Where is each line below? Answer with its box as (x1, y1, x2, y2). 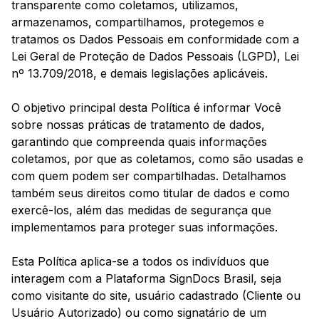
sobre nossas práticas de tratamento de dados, (11, 117, 265, 132)
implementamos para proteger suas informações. (11, 220, 278, 235)
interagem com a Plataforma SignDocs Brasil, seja (11, 271, 281, 286)
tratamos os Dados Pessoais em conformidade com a (11, 32, 299, 47)
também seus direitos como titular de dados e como (11, 186, 290, 201)
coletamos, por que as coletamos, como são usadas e (11, 152, 303, 167)
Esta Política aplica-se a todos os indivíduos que (11, 254, 269, 269)
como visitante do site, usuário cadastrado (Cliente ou (11, 288, 300, 303)
